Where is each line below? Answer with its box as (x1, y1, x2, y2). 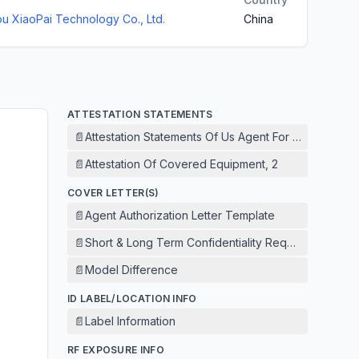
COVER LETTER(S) (67, 187, 159, 199)
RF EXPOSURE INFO (67, 344, 164, 356)
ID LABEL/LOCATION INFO (67, 292, 197, 305)
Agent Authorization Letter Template (85, 208, 275, 222)
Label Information (85, 314, 175, 328)
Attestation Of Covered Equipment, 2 (85, 157, 278, 171)
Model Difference (85, 263, 178, 276)
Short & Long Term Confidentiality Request (85, 236, 309, 249)
